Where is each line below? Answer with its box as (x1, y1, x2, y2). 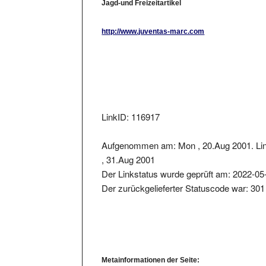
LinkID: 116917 (102, 99, 160, 112)
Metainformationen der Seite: (102, 244, 200, 253)
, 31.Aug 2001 (102, 142, 156, 155)
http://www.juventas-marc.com (102, 16, 205, 25)
